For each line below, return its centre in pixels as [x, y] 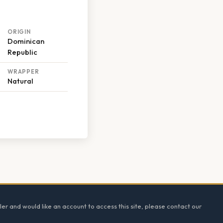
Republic [22, 52]
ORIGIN [19, 32]
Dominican [26, 41]
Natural [20, 81]
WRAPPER [23, 72]
